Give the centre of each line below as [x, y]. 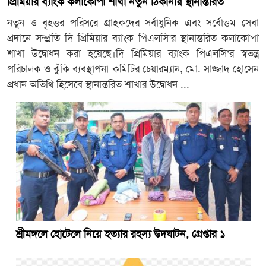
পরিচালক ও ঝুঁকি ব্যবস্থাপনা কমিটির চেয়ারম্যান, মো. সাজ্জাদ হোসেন [133, 69]
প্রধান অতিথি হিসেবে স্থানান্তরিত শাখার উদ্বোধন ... [99, 85]
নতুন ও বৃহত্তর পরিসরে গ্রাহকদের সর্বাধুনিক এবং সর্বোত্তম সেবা [133, 23]
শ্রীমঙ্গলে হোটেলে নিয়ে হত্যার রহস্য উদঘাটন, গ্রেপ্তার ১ [121, 234]
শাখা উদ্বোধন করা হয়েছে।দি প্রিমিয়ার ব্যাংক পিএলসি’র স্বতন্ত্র [133, 54]
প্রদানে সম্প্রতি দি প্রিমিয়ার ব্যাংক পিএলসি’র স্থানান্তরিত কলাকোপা [133, 38]
